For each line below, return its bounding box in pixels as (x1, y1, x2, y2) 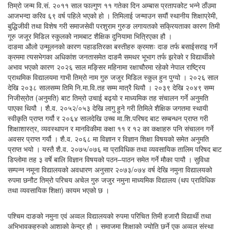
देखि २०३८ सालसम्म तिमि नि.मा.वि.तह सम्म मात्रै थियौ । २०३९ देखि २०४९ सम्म (8, 82, 214, 93)
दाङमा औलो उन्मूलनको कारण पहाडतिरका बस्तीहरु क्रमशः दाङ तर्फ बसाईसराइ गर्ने (8, 41, 217, 52)
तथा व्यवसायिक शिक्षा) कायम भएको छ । (8, 185, 109, 196)
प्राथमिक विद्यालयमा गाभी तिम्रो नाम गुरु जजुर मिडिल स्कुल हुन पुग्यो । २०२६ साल (8, 72, 218, 83)
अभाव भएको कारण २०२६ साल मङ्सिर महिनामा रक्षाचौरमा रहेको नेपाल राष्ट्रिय (8, 62, 205, 72)
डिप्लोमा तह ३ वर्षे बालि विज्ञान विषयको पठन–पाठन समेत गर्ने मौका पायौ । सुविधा (8, 154, 209, 165)
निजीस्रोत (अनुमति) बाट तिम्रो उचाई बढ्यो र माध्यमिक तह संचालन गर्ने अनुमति (8, 92, 208, 103)
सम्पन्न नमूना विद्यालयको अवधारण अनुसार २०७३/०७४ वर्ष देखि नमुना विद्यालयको (8, 164, 212, 175)
